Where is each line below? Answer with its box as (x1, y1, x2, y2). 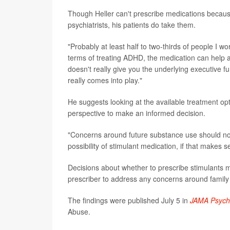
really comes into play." (68, 75, 142, 86)
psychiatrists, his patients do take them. (68, 20, 196, 30)
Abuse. (68, 206, 90, 217)
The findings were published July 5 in (68, 195, 190, 206)
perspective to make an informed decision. (68, 108, 205, 119)
